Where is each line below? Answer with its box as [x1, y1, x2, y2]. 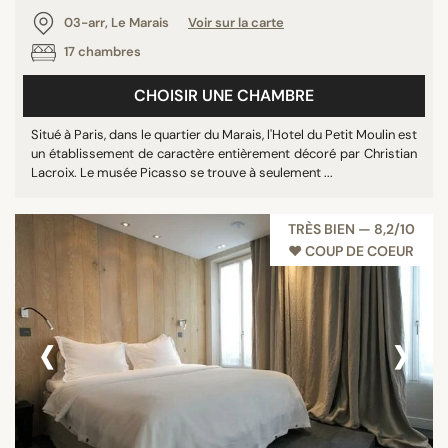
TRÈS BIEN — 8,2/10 [288, 219, 415, 238]
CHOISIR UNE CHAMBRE [134, 84, 314, 106]
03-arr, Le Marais [61, 13, 172, 31]
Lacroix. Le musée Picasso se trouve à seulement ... [31, 163, 333, 181]
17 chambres [61, 42, 141, 60]
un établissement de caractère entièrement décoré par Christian [31, 144, 417, 162]
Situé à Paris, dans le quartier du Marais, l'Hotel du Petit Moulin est [31, 125, 417, 143]
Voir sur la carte [188, 13, 284, 31]
